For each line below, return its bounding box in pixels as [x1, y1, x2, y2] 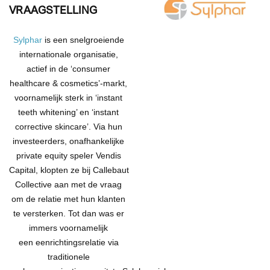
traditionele [47, 251, 90, 262]
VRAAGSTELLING [9, 2, 97, 16]
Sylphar [13, 34, 42, 45]
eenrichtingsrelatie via [35, 237, 119, 247]
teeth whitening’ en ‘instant [18, 107, 119, 117]
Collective [15, 179, 54, 189]
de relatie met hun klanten [26, 193, 125, 204]
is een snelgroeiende [42, 34, 124, 45]
